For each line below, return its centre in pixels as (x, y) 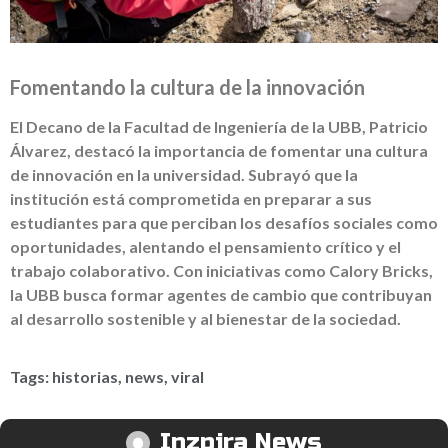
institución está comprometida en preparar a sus (191, 198)
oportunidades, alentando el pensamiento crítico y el (205, 246)
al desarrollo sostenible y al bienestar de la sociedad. (205, 318)
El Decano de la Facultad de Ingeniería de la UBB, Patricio (219, 126)
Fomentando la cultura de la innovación (187, 86)
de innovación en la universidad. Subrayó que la (184, 174)
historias (85, 377)
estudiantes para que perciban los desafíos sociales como (224, 222)
